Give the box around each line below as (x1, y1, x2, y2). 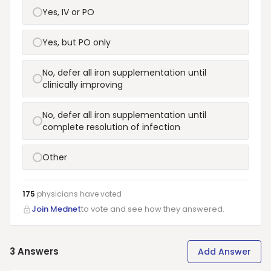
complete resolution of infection (42, 121, 180, 133)
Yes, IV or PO (42, 6, 94, 18)
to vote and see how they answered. (81, 203, 224, 215)
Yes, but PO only (42, 36, 111, 48)
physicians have (37, 189, 99, 199)
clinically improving (42, 79, 123, 91)
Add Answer (198, 246, 251, 258)
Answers (18, 245, 59, 258)
